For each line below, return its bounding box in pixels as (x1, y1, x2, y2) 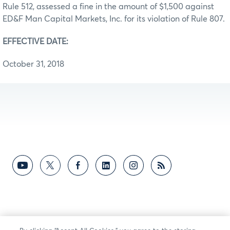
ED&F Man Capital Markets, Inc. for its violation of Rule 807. (3, 14, 225, 23)
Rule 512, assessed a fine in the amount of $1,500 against (3, 2, 214, 11)
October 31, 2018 (3, 60, 64, 68)
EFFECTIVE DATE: (3, 37, 68, 46)
